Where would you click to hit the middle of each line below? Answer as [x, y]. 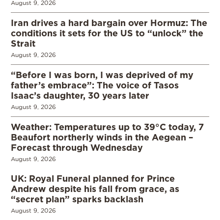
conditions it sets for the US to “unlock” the [107, 33]
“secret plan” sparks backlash [77, 199]
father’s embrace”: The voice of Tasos [95, 85]
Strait [23, 43]
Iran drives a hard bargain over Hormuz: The [109, 22]
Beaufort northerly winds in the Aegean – [102, 137]
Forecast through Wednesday [77, 147]
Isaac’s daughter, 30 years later [80, 95]
